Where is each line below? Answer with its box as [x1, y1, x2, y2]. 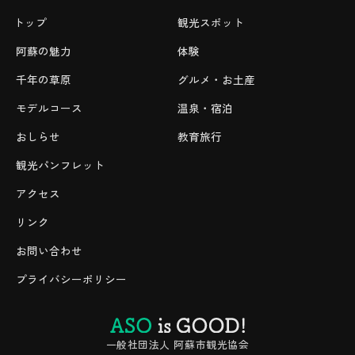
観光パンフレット [16, 160, 105, 172]
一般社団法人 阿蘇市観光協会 [105, 338, 250, 351]
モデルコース [16, 103, 82, 115]
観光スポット [177, 17, 244, 29]
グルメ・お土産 [177, 74, 255, 86]
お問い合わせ [16, 246, 82, 258]
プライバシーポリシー [16, 274, 127, 286]
